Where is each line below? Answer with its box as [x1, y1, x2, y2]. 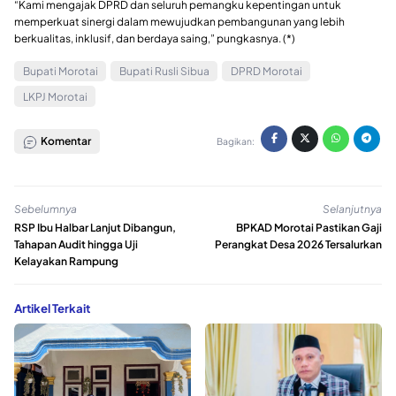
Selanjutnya [323, 202, 382, 216]
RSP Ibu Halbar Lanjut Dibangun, [14, 221, 176, 235]
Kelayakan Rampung [14, 255, 118, 269]
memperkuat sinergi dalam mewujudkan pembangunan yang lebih [14, 14, 345, 28]
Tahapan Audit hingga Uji [14, 238, 138, 252]
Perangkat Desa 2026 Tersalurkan [215, 238, 382, 252]
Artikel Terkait [14, 301, 90, 316]
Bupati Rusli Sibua [118, 64, 209, 78]
